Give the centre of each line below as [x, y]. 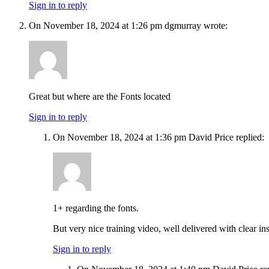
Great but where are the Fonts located [100, 97]
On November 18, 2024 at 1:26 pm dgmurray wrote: [128, 26]
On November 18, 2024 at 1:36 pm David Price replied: [159, 138]
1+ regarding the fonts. [96, 208]
